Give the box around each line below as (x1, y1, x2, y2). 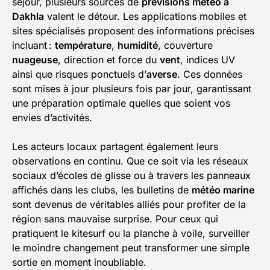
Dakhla (12, 10, 44, 23)
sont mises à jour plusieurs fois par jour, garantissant (12, 83, 251, 95)
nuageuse (12, 54, 58, 66)
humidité (118, 39, 158, 52)
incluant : (12, 39, 55, 52)
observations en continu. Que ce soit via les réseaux (12, 155, 248, 168)
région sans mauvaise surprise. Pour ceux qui (12, 213, 218, 225)
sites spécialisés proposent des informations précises (12, 25, 254, 37)
